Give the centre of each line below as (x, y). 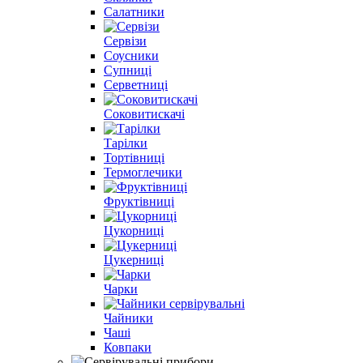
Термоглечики (143, 172)
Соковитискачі (144, 113)
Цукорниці (134, 230)
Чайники (128, 318)
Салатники (134, 11)
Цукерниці (134, 259)
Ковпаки (128, 347)
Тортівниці (134, 157)
